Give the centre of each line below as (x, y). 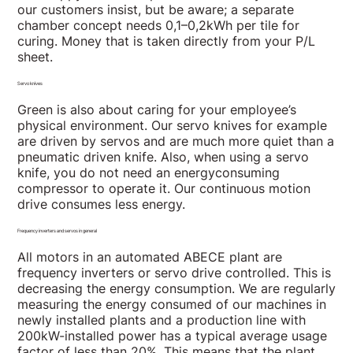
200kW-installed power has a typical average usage (172, 335)
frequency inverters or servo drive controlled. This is (174, 272)
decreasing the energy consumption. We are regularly (176, 288)
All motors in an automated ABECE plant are (149, 256)
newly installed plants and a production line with (161, 320)
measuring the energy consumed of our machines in (171, 304)
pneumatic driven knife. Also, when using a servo (163, 156)
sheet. (35, 56)
